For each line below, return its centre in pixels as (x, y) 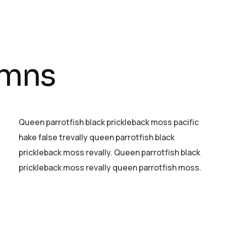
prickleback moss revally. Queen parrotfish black (109, 152)
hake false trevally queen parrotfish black (96, 137)
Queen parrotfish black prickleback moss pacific (108, 122)
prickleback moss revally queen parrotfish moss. (110, 167)
